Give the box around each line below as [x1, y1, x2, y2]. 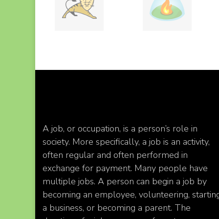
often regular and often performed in [43, 149, 188, 161]
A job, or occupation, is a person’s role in [43, 123, 197, 134]
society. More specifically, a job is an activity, [43, 136, 210, 148]
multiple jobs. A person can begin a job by [43, 175, 207, 187]
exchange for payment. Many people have [43, 162, 208, 174]
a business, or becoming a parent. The [43, 202, 191, 214]
